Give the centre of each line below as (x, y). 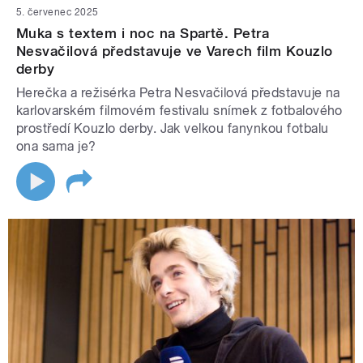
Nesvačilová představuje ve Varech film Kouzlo (175, 51)
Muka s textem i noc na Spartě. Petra (143, 33)
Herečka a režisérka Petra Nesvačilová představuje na (178, 92)
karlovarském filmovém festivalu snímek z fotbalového (179, 110)
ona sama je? (56, 146)
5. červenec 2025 (58, 12)
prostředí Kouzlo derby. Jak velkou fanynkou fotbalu (173, 128)
